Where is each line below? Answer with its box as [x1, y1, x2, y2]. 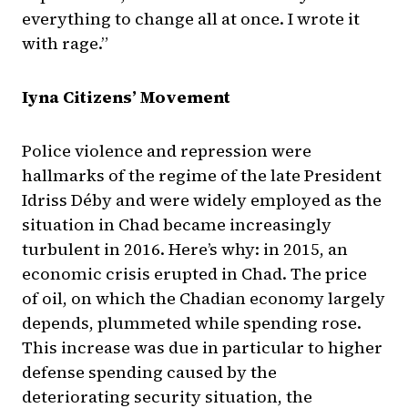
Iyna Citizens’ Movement [22, 86, 230, 109]
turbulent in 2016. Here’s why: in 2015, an [22, 238, 348, 261]
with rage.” [22, 32, 108, 56]
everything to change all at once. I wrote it [22, 7, 360, 31]
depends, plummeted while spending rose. [22, 311, 362, 335]
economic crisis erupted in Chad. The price [22, 262, 367, 286]
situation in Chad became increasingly [22, 213, 331, 237]
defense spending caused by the [22, 361, 277, 384]
